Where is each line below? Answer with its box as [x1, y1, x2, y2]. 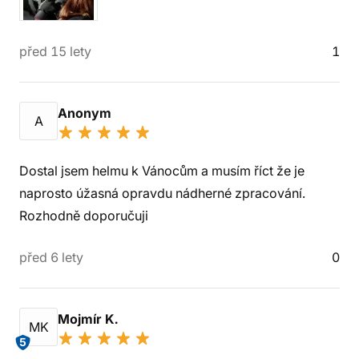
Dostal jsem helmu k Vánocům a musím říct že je [19, 163, 305, 179]
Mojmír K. [58, 311, 121, 327]
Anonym [58, 105, 115, 121]
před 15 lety [19, 43, 91, 59]
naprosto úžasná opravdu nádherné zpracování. [19, 185, 305, 201]
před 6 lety [19, 249, 83, 265]
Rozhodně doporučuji [19, 208, 148, 224]
